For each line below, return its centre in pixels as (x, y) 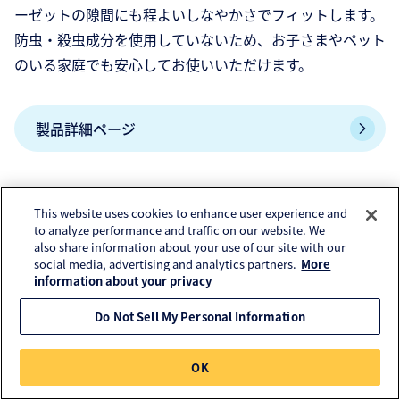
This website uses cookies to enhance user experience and (191, 213)
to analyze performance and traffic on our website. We (180, 230)
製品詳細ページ (86, 129)
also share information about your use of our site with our (190, 247)
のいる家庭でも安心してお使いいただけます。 (163, 65)
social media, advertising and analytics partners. (166, 264)
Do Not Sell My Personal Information (200, 317)
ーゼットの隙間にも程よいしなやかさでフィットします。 (199, 15)
